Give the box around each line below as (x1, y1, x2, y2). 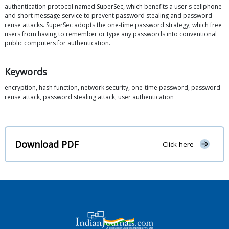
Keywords (5, 65, 47, 78)
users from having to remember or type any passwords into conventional (5, 30, 217, 39)
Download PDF (15, 138, 79, 150)
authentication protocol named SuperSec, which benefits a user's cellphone (5, 2, 222, 11)
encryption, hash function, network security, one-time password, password (5, 83, 220, 93)
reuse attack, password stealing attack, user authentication (5, 93, 174, 102)
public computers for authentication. (5, 39, 110, 48)
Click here (162, 140, 194, 149)
